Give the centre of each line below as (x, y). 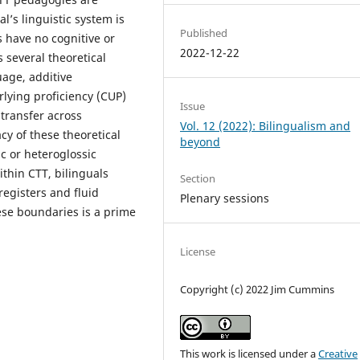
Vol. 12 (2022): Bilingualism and (266, 126)
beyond (200, 142)
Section (198, 179)
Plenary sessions (225, 198)
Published (204, 33)
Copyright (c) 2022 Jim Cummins (258, 290)
